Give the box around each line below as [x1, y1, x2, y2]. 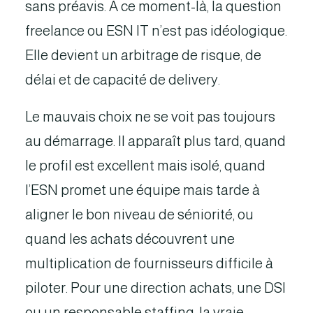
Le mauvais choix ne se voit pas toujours [25, 109, 275, 124]
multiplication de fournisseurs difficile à [25, 256, 273, 271]
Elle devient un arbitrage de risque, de [25, 48, 261, 63]
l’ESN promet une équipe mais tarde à [25, 182, 260, 198]
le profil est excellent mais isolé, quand [25, 158, 265, 173]
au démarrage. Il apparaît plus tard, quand [25, 133, 286, 149]
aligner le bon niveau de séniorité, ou [25, 207, 254, 222]
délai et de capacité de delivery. [25, 72, 220, 87]
